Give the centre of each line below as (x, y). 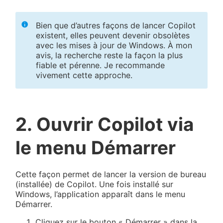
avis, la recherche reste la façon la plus (110, 55)
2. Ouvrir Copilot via (105, 124)
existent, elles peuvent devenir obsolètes (113, 35)
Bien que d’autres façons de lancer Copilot (116, 25)
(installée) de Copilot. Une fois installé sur (95, 184)
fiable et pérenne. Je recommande (101, 65)
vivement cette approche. (84, 75)
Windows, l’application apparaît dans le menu (101, 194)
